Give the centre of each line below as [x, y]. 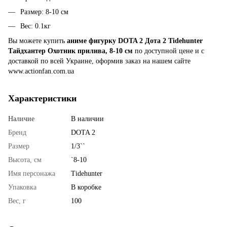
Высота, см [25, 160]
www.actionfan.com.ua [41, 71]
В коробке [86, 187]
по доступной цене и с [168, 51]
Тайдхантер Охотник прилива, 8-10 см [70, 51]
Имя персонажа [32, 173]
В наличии [87, 119]
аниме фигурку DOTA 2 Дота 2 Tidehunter [135, 41]
